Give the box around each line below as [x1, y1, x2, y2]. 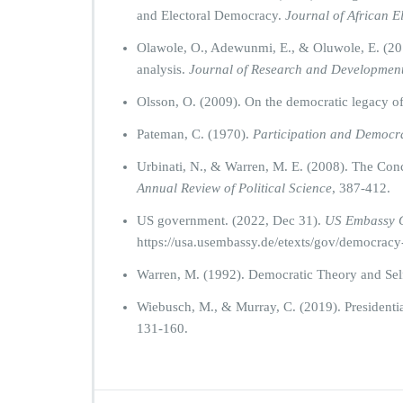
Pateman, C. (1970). [137, 127, 253, 141]
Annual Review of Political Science [137, 181, 332, 195]
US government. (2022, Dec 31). [137, 213, 325, 228]
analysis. [137, 62, 189, 76]
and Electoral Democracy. [137, 8, 285, 22]
